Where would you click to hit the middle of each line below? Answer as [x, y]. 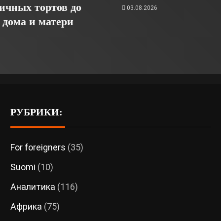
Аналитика [33, 187]
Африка [26, 207]
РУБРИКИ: [36, 112]
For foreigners [38, 147]
